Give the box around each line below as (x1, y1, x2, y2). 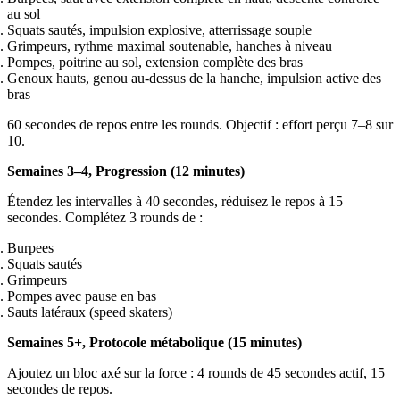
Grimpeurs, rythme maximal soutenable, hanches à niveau (7, 37, 332, 54)
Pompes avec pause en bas (7, 287, 156, 304)
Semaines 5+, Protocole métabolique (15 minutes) (7, 334, 302, 350)
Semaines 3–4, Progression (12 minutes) (7, 162, 245, 179)
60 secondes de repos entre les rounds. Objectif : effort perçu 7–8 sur (7, 116, 393, 132)
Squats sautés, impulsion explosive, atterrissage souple (7, 21, 312, 37)
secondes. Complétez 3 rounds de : (7, 209, 203, 225)
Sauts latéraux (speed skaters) (7, 304, 172, 320)
